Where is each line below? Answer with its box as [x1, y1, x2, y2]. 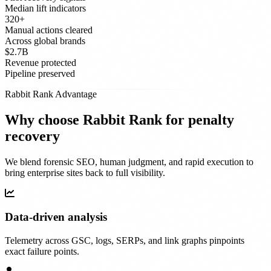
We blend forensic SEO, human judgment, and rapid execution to [5, 157, 253, 168]
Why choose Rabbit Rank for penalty [5, 112, 234, 128]
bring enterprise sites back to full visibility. [5, 168, 165, 178]
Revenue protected [5, 57, 76, 68]
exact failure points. [5, 246, 79, 256]
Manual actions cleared [5, 25, 93, 36]
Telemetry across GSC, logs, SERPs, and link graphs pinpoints [5, 235, 244, 246]
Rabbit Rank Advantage [5, 89, 97, 100]
